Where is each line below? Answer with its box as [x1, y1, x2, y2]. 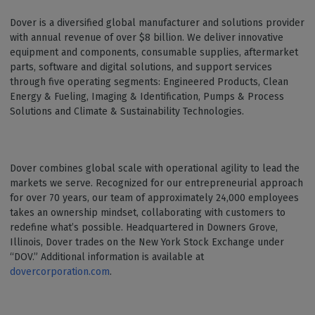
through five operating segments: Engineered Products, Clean [10, 75, 288, 88]
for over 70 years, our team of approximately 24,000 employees [10, 191, 299, 204]
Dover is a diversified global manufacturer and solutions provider [10, 16, 304, 29]
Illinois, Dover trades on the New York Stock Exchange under [10, 236, 284, 248]
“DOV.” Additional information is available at [10, 250, 204, 263]
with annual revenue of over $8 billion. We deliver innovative [10, 31, 283, 44]
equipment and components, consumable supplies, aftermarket [10, 46, 298, 58]
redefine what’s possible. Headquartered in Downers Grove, [10, 221, 278, 233]
